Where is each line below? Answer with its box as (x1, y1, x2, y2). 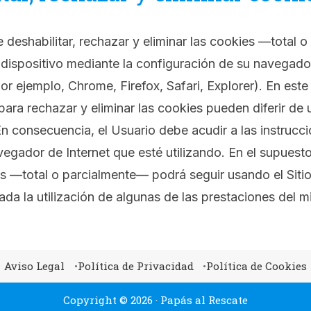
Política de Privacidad (77, 258, 194, 273)
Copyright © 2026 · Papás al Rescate (63, 292, 248, 307)
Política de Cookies (206, 258, 308, 273)
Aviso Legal (3, 258, 65, 273)
